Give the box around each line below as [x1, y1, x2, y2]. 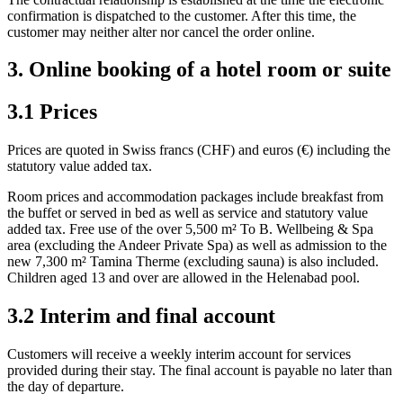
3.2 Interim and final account [7, 304, 275, 328]
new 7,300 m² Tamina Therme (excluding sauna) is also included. [7, 254, 379, 270]
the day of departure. [7, 379, 124, 395]
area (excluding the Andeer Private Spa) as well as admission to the [7, 237, 387, 254]
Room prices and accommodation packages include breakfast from [7, 189, 383, 205]
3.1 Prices [7, 100, 97, 124]
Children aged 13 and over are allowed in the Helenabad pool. [7, 270, 360, 286]
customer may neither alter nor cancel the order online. [7, 23, 315, 40]
